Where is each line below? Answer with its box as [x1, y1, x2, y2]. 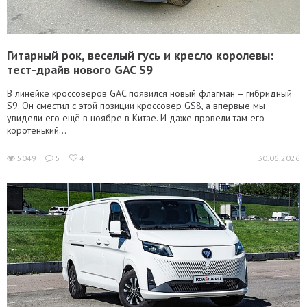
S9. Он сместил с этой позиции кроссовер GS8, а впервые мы [7, 99, 265, 112]
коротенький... [7, 124, 66, 136]
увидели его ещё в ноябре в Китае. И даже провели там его [7, 112, 265, 124]
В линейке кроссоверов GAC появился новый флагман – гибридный [7, 87, 292, 99]
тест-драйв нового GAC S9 [7, 62, 153, 77]
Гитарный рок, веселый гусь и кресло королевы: [7, 47, 273, 63]
